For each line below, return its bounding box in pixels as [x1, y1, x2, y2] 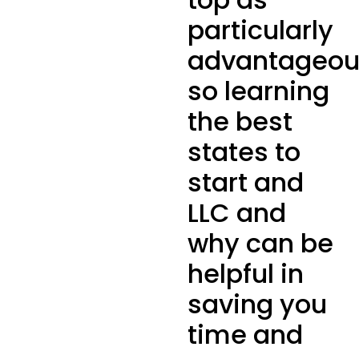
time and [188, 317, 303, 353]
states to [188, 134, 301, 171]
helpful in [188, 256, 304, 292]
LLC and [188, 195, 286, 232]
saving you [188, 286, 327, 323]
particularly [188, 12, 333, 49]
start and [188, 164, 304, 201]
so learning [188, 73, 329, 110]
